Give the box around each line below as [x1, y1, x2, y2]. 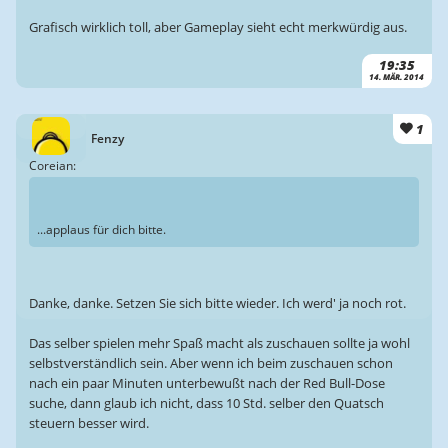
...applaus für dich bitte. [36, 222, 166, 238]
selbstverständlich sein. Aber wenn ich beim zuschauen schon [28, 353, 393, 372]
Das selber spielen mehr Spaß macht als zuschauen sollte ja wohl [28, 333, 410, 352]
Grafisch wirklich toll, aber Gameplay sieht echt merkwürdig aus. [28, 17, 407, 36]
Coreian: [28, 158, 76, 174]
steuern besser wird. [28, 413, 149, 432]
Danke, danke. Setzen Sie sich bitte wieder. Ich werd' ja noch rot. [28, 293, 406, 312]
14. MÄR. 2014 [369, 71, 425, 82]
